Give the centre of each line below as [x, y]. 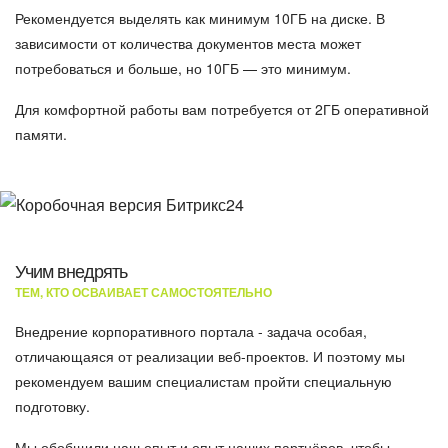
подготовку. [52, 406]
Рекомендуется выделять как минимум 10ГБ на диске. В [200, 18]
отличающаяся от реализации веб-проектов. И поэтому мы [210, 356]
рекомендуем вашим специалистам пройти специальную [203, 381]
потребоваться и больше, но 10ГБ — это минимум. [183, 68]
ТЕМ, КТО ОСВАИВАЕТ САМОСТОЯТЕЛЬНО [143, 292]
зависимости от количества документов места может [188, 43]
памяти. [41, 134]
